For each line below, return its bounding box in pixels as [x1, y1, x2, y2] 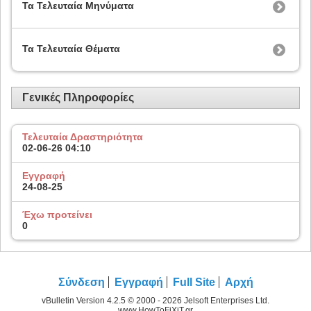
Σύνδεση [58, 276, 105, 289]
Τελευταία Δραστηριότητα [22, 131, 143, 143]
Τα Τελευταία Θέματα [22, 43, 120, 55]
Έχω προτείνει [22, 208, 92, 220]
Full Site [172, 276, 215, 289]
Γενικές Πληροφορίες [22, 91, 134, 103]
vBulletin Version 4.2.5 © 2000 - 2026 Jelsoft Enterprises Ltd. [42, 296, 269, 306]
